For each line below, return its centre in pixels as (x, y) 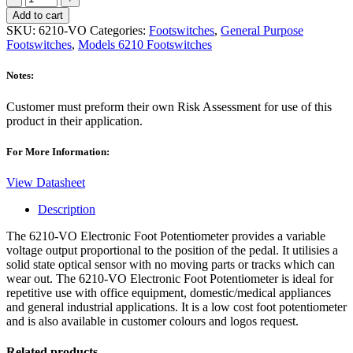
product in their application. (74, 121)
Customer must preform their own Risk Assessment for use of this (169, 106)
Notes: (20, 76)
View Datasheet (46, 182)
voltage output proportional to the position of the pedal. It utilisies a (172, 250)
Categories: (119, 31)
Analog (24, 25)
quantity (26, 54)
